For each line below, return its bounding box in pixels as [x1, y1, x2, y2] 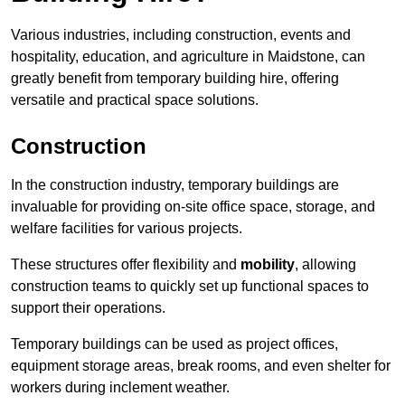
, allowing [295, 257, 356, 273]
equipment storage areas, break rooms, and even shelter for [11, 358, 391, 374]
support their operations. [11, 300, 165, 316]
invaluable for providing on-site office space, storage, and [11, 199, 375, 215]
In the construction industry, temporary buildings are [11, 177, 339, 193]
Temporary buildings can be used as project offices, [11, 336, 338, 353]
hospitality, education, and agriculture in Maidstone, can [11, 49, 365, 65]
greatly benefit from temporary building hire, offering [11, 71, 339, 87]
